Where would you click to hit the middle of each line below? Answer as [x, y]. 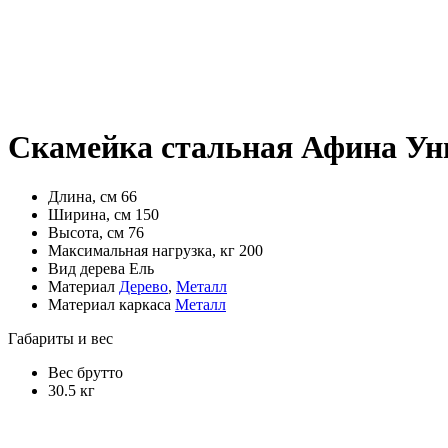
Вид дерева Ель [101, 268]
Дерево [143, 286]
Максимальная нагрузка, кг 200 [155, 250]
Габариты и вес [60, 338]
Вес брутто [85, 372]
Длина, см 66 [92, 196]
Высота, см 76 [96, 232]
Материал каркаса [111, 304]
